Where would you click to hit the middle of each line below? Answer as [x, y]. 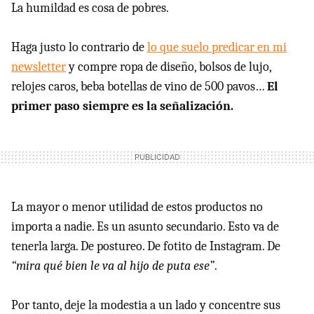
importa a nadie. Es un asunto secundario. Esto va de [145, 226]
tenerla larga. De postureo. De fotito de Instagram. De [146, 246]
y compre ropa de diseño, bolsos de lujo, [169, 67]
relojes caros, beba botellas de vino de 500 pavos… [139, 86]
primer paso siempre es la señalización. [122, 106]
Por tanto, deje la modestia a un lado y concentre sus [146, 305]
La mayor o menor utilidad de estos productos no [137, 207]
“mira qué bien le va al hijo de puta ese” [113, 266]
